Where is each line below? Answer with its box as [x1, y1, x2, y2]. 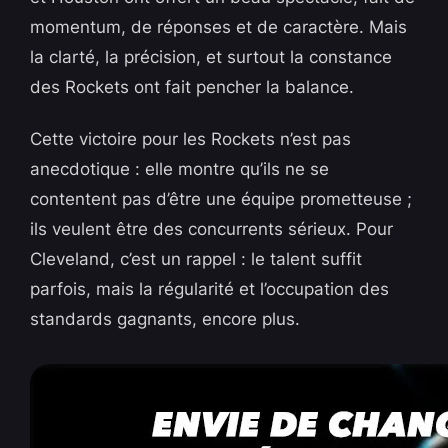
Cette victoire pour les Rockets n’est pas [30, 129, 352, 150]
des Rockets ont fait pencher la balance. [30, 77, 355, 98]
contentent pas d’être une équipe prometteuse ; [30, 189, 413, 210]
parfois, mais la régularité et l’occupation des [30, 279, 390, 300]
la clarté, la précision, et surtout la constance [30, 47, 393, 68]
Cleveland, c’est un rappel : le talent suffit [30, 249, 363, 270]
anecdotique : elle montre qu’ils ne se [30, 159, 330, 180]
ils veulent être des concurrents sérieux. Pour [30, 219, 394, 240]
